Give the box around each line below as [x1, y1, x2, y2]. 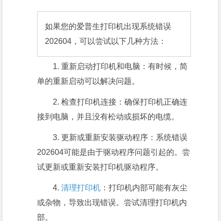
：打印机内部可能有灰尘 [101, 183, 188, 192]
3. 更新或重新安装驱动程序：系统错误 [53, 133, 188, 142]
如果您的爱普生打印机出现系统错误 [45, 22, 172, 31]
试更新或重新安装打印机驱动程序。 [37, 162, 164, 171]
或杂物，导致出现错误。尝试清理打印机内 [37, 198, 187, 207]
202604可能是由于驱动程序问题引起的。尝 [37, 147, 190, 156]
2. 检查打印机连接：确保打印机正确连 [53, 97, 188, 106]
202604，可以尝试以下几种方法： [45, 37, 167, 45]
